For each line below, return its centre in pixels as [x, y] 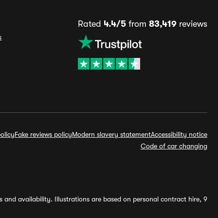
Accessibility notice [179, 134]
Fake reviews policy [43, 134]
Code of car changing [174, 146]
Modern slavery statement [111, 134]
